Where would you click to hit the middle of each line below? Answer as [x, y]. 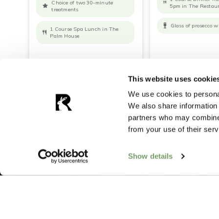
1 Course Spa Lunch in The [84, 29]
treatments [65, 9]
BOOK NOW [114, 69]
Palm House [65, 36]
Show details [151, 156]
